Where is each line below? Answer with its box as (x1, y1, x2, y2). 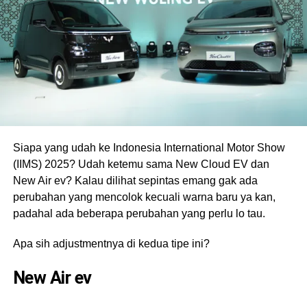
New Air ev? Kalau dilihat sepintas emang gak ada (12, 174, 258, 186)
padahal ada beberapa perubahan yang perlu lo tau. (12, 207, 265, 219)
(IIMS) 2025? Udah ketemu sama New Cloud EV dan (12, 158, 269, 170)
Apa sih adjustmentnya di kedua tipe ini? (12, 237, 210, 249)
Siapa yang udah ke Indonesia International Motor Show (12, 141, 285, 153)
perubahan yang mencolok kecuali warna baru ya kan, (12, 191, 275, 203)
